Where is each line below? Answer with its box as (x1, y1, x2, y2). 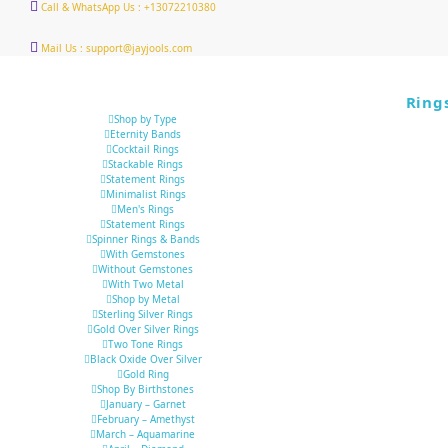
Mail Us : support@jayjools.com (41, 40, 192, 55)
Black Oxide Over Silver (89, 352, 202, 367)
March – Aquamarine (96, 427, 195, 442)
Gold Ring (122, 367, 169, 382)
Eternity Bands (110, 127, 181, 142)
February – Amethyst (96, 412, 195, 427)
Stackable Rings (108, 157, 183, 172)
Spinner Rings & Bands (91, 232, 200, 247)
